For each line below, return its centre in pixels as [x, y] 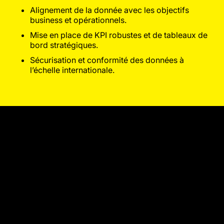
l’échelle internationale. [72, 70]
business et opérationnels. [78, 20]
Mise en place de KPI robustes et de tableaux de [119, 35]
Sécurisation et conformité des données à [107, 60]
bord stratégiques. [64, 45]
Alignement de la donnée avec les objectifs [109, 10]
